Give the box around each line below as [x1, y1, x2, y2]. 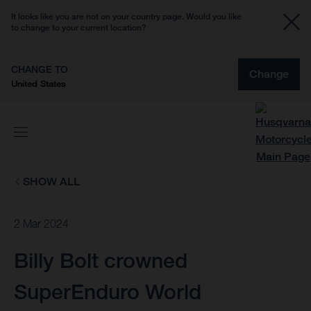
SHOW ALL [22, 175, 80, 188]
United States [11, 78, 66, 89]
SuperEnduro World [14, 279, 201, 305]
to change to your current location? [11, 22, 146, 33]
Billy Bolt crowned [14, 248, 187, 274]
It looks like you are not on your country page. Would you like [11, 11, 242, 22]
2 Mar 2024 [14, 217, 69, 230]
